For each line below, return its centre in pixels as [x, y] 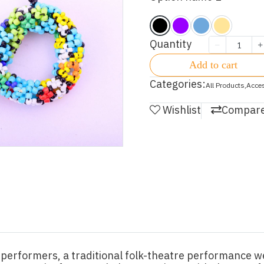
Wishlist [182, 111]
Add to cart [213, 65]
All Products [225, 86]
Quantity [171, 44]
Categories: [178, 85]
